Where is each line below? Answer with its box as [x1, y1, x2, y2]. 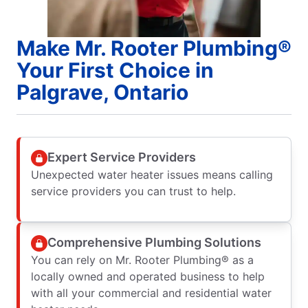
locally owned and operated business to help [31, 269, 265, 283]
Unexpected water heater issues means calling [31, 167, 273, 181]
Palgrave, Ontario [16, 79, 188, 104]
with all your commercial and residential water [31, 285, 272, 300]
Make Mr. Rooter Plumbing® [16, 35, 291, 60]
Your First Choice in [16, 57, 214, 82]
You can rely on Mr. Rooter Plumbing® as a [31, 252, 254, 267]
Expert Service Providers [47, 150, 196, 165]
